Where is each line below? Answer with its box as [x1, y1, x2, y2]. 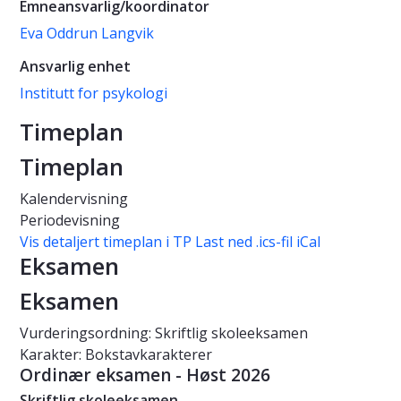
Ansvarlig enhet [20, 56, 131, 77]
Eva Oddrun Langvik [20, 23, 154, 44]
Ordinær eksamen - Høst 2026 [20, 363, 270, 388]
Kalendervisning [20, 189, 128, 209]
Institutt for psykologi [20, 83, 167, 104]
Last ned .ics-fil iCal [195, 232, 320, 252]
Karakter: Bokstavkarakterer [20, 345, 212, 365]
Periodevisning [20, 210, 120, 231]
